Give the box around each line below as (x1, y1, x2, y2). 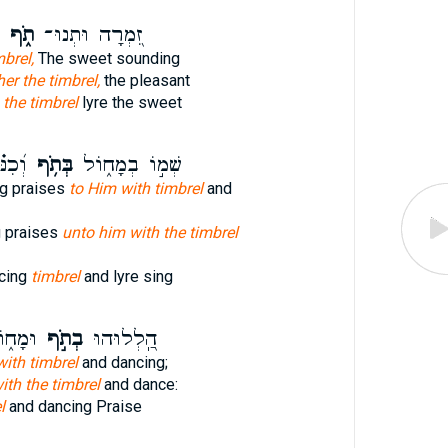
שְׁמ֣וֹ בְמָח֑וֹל (72, 152, 182, 178)
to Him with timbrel (68, 179, 203, 198)
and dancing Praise (4, 397, 142, 416)
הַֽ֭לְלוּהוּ (82, 326, 157, 352)
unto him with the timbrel (61, 223, 238, 242)
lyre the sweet (77, 93, 182, 112)
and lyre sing (79, 267, 173, 286)
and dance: (99, 375, 178, 394)
